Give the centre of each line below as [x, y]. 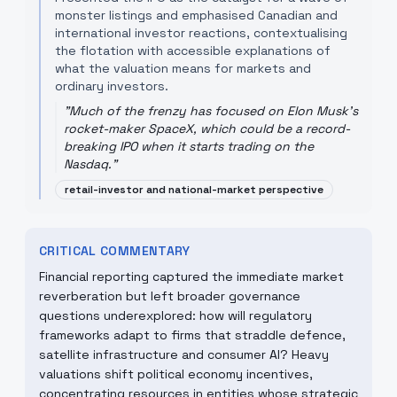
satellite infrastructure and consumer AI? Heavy [184, 354]
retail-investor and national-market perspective [194, 190]
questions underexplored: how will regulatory [175, 315]
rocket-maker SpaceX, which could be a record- [207, 128]
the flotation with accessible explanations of [193, 51]
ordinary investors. [112, 86]
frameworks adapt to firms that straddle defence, [192, 335]
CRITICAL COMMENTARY [115, 251]
